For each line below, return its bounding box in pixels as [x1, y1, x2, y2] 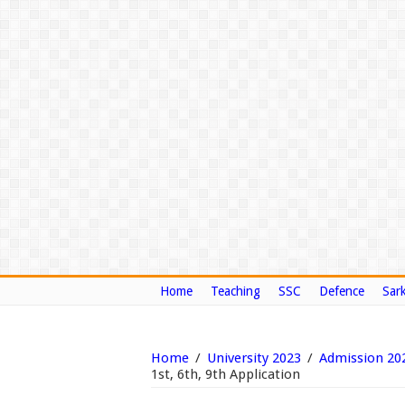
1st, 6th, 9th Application [151, 366, 300, 382]
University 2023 [207, 350, 301, 366]
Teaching [211, 284, 260, 298]
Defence [319, 284, 364, 298]
